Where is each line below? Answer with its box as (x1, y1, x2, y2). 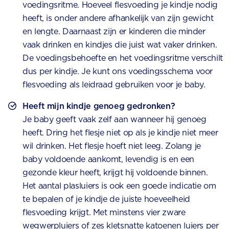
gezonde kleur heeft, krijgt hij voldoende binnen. (22, 168, 208, 178)
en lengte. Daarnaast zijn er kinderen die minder (22, 27, 205, 37)
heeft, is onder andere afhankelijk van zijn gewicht (22, 13, 214, 24)
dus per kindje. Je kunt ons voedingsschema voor (22, 66, 213, 77)
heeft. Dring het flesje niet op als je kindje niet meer (22, 128, 218, 138)
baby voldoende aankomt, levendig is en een (22, 154, 194, 165)
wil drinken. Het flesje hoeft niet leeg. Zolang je (22, 141, 201, 151)
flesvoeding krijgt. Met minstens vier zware (22, 208, 186, 218)
